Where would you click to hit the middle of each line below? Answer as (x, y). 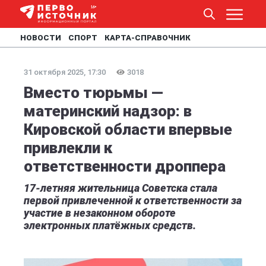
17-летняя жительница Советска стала (121, 188)
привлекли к (68, 148)
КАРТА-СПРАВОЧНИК (148, 38)
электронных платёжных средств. (110, 225)
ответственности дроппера (125, 166)
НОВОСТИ (41, 38)
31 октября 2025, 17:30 (65, 72)
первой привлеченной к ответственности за (133, 200)
